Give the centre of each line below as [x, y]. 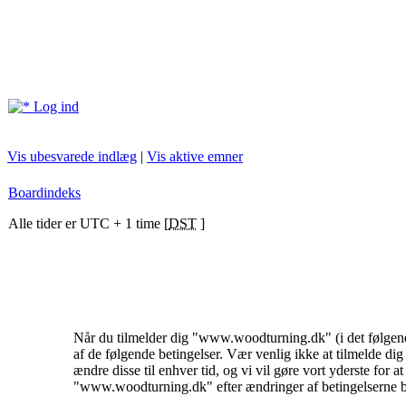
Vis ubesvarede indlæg [72, 156]
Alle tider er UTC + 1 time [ [88, 223]
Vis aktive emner [195, 156]
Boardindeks [44, 193]
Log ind [54, 106]
